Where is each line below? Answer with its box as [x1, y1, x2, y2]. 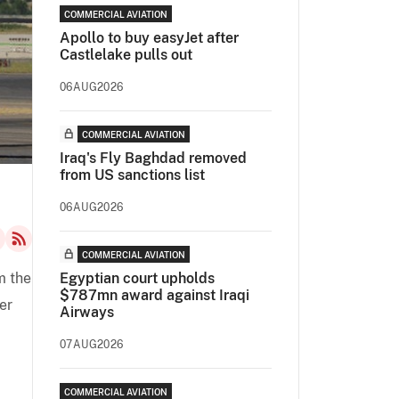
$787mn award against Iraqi [60, 287, 249, 304]
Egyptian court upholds [60, 270, 215, 287]
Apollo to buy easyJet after [60, 29, 239, 46]
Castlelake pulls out [60, 46, 192, 63]
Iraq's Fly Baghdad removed [60, 150, 247, 167]
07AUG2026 [60, 338, 124, 351]
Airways [60, 304, 114, 321]
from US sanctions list [60, 167, 205, 183]
